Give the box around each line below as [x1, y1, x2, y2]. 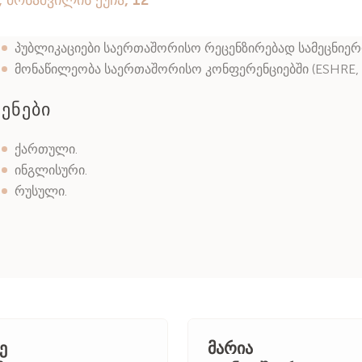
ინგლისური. [15, 162, 87, 178]
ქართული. [15, 141, 78, 157]
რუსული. [15, 183, 67, 199]
